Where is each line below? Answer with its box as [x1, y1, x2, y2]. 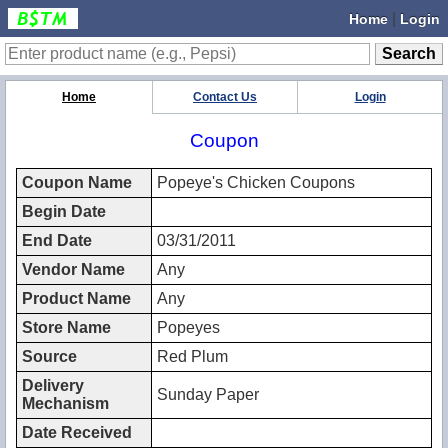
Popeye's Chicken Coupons [157, 173, 355, 191]
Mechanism [22, 394, 109, 412]
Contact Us [193, 89, 257, 104]
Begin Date [22, 202, 106, 220]
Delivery [22, 376, 84, 394]
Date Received [22, 423, 132, 441]
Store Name [22, 318, 111, 336]
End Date [22, 231, 92, 249]
